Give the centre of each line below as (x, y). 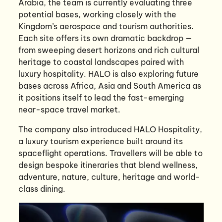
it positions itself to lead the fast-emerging (101, 97)
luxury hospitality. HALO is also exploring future (109, 74)
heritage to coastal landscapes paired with (101, 62)
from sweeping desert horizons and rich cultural (109, 50)
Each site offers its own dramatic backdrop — (106, 38)
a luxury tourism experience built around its (101, 141)
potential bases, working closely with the (98, 14)
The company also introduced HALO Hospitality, (111, 129)
